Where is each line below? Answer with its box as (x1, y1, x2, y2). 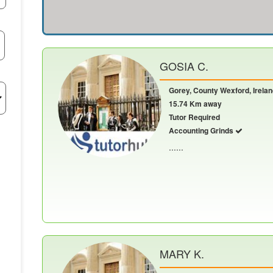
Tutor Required (169, 112, 220, 122)
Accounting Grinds (169, 125, 235, 136)
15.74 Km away (169, 98, 222, 109)
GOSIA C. (160, 58, 208, 74)
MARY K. (160, 246, 204, 261)
